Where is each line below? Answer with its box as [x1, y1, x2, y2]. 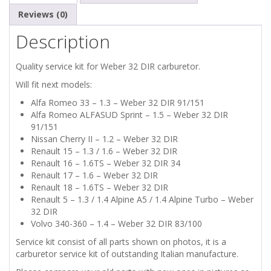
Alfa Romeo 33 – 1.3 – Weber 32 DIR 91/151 [31, 96, 204, 108]
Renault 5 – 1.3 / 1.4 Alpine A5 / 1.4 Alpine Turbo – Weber [31, 193, 253, 205]
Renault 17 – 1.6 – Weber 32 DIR [31, 169, 158, 181]
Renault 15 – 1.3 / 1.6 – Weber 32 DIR [31, 145, 177, 157]
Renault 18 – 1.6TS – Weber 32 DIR [31, 181, 168, 193]
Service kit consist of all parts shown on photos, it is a [16, 235, 226, 247]
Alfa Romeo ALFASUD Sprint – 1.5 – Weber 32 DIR [31, 108, 228, 120]
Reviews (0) [18, 8, 68, 20]
